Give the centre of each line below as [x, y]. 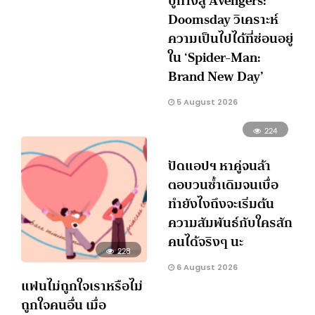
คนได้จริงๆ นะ [206, 242]
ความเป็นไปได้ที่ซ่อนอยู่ [231, 38]
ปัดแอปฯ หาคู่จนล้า [219, 166]
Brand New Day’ [216, 76]
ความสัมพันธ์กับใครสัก [230, 223]
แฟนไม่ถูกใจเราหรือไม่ [82, 286]
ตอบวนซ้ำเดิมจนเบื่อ [223, 185]
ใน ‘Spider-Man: [214, 57]
